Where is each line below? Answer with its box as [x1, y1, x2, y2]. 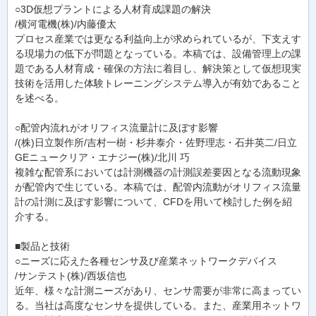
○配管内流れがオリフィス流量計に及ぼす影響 [15, 122, 218, 133]
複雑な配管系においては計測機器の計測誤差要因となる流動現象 [15, 166, 301, 178]
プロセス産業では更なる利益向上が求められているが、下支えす [15, 33, 301, 44]
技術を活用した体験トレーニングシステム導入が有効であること [15, 78, 301, 89]
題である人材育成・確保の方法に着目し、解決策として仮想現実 [15, 63, 301, 74]
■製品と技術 [15, 241, 70, 252]
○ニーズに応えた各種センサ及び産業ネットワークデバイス [15, 255, 277, 267]
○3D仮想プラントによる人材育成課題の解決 [15, 4, 211, 15]
